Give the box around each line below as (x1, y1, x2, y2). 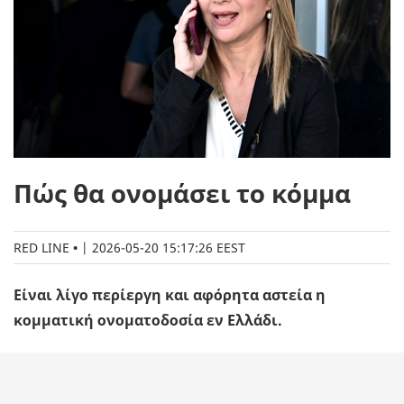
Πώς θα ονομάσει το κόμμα (14, 176, 351, 211)
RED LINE (14, 239, 69, 257)
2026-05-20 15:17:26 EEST (92, 239, 245, 257)
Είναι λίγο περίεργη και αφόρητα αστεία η (14, 285, 326, 306)
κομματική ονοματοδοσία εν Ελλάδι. (14, 310, 282, 331)
